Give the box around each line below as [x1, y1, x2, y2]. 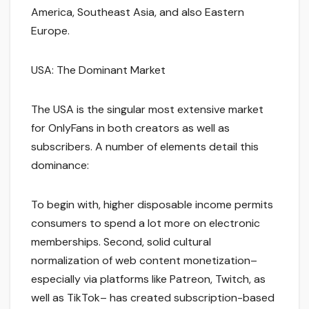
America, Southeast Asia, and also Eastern [31, 5, 244, 20]
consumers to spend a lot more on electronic [31, 216, 260, 231]
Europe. [31, 23, 70, 39]
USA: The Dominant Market [31, 63, 166, 78]
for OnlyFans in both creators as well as [31, 121, 230, 136]
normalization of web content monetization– [31, 253, 257, 268]
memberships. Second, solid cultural [31, 235, 211, 250]
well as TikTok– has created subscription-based [31, 290, 275, 306]
